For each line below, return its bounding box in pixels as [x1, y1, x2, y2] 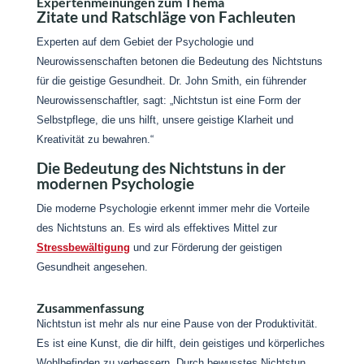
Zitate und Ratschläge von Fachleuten [36, 7, 296, 26]
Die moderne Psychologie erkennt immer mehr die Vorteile [36, 202, 310, 214]
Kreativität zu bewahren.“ [36, 133, 154, 145]
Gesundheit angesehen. [36, 261, 148, 273]
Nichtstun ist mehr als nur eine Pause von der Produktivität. [36, 318, 318, 330]
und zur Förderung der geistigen [129, 241, 282, 253]
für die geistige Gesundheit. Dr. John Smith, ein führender [36, 75, 306, 87]
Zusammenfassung [36, 300, 144, 315]
